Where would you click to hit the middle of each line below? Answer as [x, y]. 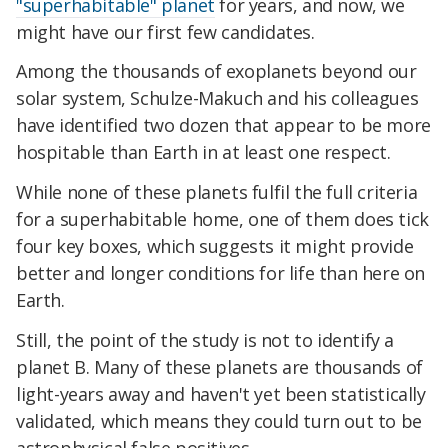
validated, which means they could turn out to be [219, 421]
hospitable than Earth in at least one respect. [203, 152]
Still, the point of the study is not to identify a [205, 340]
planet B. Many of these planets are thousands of [219, 367]
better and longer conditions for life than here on [221, 273]
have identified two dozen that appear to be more [223, 125]
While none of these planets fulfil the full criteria [217, 192]
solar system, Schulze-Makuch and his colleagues [217, 98]
